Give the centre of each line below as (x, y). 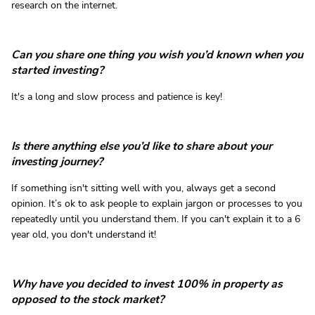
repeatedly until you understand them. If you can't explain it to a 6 (156, 219)
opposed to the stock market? (88, 300)
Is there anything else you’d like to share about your (142, 147)
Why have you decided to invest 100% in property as (147, 284)
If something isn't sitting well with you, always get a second (143, 188)
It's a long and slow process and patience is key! (117, 97)
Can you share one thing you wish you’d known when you (157, 55)
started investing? (57, 71)
